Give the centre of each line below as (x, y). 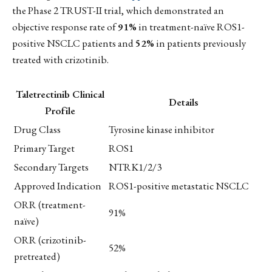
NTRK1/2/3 (135, 167)
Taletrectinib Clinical (60, 94)
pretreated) (37, 257)
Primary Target (44, 148)
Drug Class (37, 130)
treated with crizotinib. (60, 59)
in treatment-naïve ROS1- (191, 27)
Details (183, 102)
